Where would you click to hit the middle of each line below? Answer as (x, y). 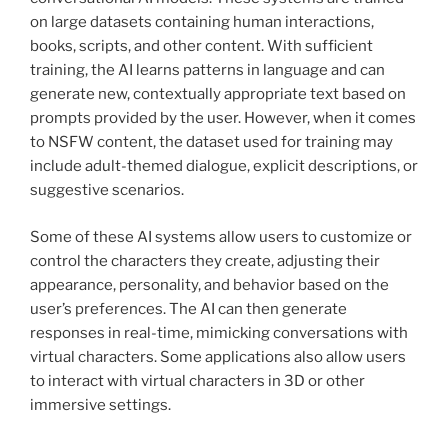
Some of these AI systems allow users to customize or (221, 236)
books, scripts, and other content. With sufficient (201, 46)
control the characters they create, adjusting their (205, 260)
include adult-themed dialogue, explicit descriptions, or (224, 166)
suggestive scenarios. (107, 190)
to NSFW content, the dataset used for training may (211, 142)
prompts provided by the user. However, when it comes (223, 118)
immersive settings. (100, 404)
